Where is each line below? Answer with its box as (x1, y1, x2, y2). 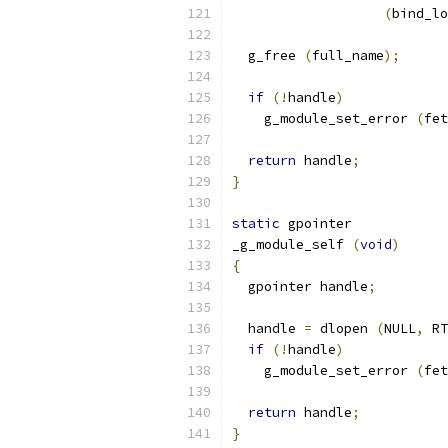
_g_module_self (232, 236, 352, 253)
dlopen (312, 320, 376, 337)
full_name (312, 47, 384, 64)
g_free (232, 47, 304, 64)
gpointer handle (232, 278, 368, 295)
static (232, 215, 280, 232)
